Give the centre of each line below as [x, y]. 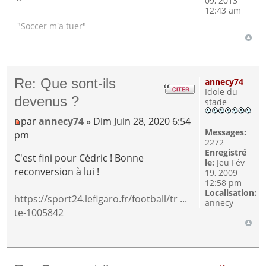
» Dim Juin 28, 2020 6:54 [137, 121]
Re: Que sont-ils [65, 84]
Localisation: [230, 193]
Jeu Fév [229, 163]
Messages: [225, 132]
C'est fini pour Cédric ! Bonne [79, 158]
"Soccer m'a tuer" [52, 26]
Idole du [221, 92]
